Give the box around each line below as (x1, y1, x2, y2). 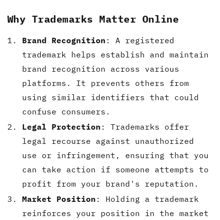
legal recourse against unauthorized (22, 136, 194, 146)
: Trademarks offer (101, 121, 189, 132)
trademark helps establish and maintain (22, 49, 209, 59)
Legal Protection (22, 121, 101, 132)
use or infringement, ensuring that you (22, 150, 209, 160)
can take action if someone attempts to (22, 164, 209, 174)
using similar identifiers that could (22, 92, 199, 102)
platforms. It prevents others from (22, 78, 189, 88)
